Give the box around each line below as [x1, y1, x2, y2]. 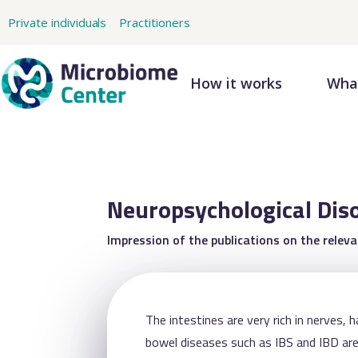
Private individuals [8, 14, 107, 30]
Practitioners [119, 14, 191, 30]
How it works [190, 74, 282, 93]
